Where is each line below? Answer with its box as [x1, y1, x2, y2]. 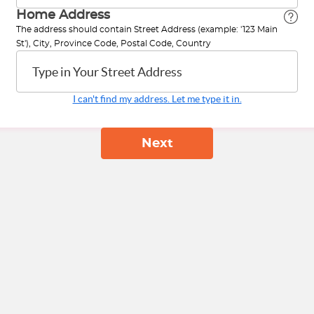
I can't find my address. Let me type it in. [72, 93, 242, 104]
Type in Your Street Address [32, 64, 182, 79]
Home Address [16, 9, 110, 22]
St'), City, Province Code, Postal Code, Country [16, 39, 211, 48]
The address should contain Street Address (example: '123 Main [16, 25, 278, 34]
